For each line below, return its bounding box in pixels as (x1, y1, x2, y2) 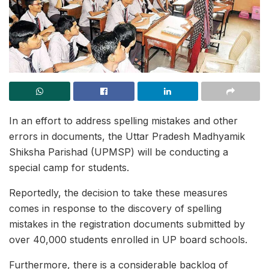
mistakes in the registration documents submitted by (9, 218, 245, 230)
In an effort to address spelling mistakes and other (9, 115, 238, 127)
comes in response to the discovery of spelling (9, 202, 222, 214)
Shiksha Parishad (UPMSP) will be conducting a (9, 146, 228, 158)
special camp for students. (9, 162, 129, 174)
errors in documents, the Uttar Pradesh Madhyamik (9, 130, 245, 142)
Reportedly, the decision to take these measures (9, 187, 228, 199)
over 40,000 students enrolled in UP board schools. (9, 234, 247, 246)
